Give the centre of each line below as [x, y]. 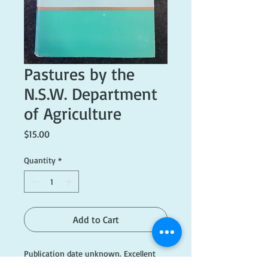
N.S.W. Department [91, 94]
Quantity [40, 160]
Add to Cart [96, 220]
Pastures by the [79, 74]
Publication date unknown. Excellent [90, 253]
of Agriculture [73, 113]
